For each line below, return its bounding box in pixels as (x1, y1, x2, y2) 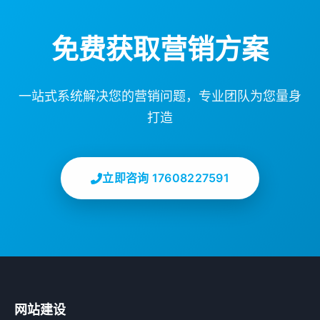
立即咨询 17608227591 (102, 171, 230, 185)
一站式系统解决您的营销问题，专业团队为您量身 (19, 89, 301, 104)
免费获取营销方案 (51, 32, 269, 65)
